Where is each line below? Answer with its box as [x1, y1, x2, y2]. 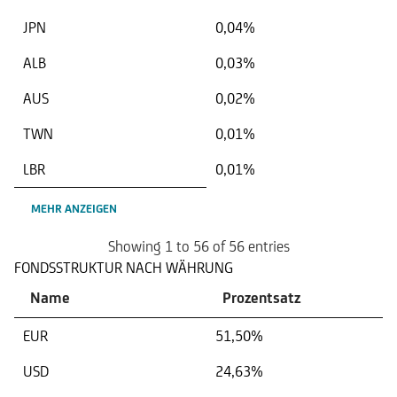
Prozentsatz [222, 288, 300, 307]
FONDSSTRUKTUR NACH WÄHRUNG [14, 258, 233, 276]
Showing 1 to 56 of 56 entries [107, 237, 290, 255]
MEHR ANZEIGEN [31, 202, 117, 216]
